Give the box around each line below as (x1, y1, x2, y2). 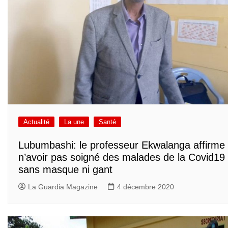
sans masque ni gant (18, 163, 112, 175)
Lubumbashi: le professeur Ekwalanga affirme (18, 139, 225, 151)
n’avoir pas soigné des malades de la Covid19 (18, 151, 225, 163)
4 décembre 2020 (117, 182, 174, 191)
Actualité (23, 118, 49, 126)
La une (64, 118, 84, 126)
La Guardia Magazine (28, 182, 98, 191)
